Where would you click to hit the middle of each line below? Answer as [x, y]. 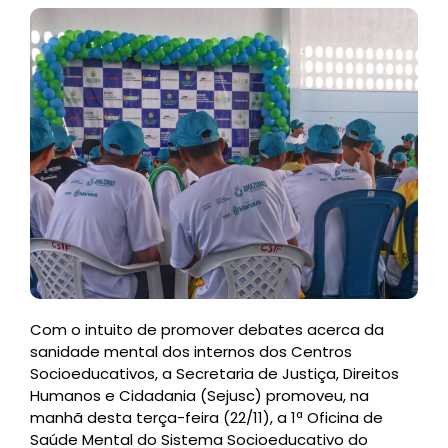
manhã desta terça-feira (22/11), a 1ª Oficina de [206, 417]
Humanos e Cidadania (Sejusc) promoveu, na [199, 395]
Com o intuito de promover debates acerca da [207, 329]
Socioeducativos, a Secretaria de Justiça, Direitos [214, 373]
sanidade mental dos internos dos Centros [191, 351]
